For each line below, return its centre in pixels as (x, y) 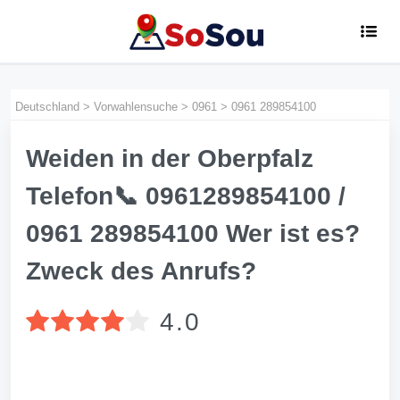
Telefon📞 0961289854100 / (186, 196)
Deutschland (47, 107)
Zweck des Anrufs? (141, 271)
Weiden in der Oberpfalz (170, 158)
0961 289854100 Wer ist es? (193, 233)
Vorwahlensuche (136, 107)
